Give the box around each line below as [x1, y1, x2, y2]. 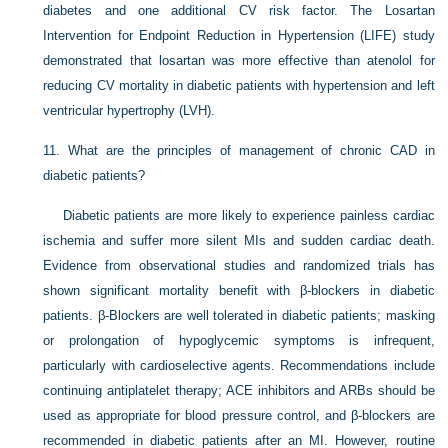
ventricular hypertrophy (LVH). [43, 103, 216, 118]
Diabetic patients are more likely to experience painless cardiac [62, 208, 435, 223]
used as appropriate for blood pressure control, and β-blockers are [43, 408, 435, 423]
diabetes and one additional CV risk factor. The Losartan [43, 3, 435, 18]
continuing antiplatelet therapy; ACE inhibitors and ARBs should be [43, 383, 435, 398]
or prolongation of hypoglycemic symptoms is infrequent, [43, 333, 435, 348]
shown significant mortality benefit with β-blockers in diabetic [43, 283, 435, 298]
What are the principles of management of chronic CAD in [68, 143, 435, 158]
